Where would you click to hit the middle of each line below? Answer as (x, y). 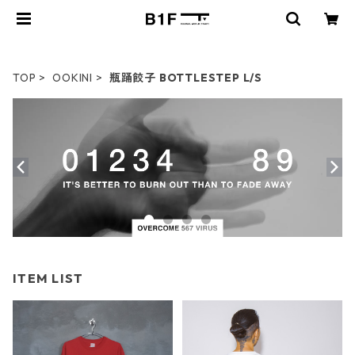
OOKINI (73, 78)
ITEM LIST (48, 278)
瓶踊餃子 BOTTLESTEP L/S (186, 78)
